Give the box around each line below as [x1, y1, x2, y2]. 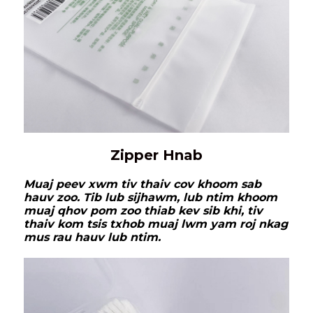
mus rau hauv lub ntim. [24, 231, 161, 245]
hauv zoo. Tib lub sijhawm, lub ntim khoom [24, 191, 277, 205]
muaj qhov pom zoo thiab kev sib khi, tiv [24, 204, 263, 218]
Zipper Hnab [110, 147, 203, 164]
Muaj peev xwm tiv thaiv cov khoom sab [24, 177, 261, 191]
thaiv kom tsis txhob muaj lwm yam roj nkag [24, 217, 288, 231]
